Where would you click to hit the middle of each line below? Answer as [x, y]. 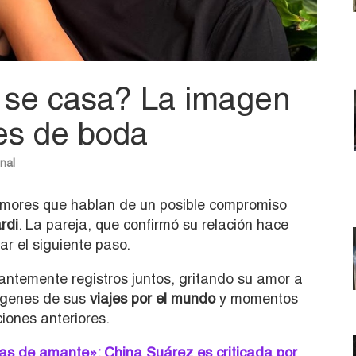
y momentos [257, 298]
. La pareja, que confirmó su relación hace [153, 224]
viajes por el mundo [153, 298]
